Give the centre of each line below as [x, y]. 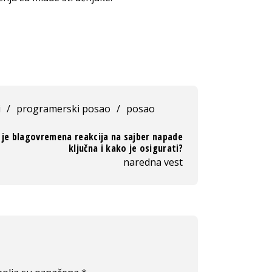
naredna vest [153, 162]
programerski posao [63, 108]
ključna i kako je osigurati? [126, 148]
